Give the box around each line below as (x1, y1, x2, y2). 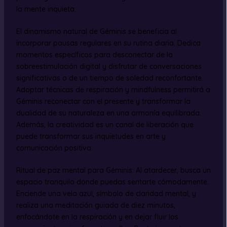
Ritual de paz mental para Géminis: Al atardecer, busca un (16, 165, 211, 175)
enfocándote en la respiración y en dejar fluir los (16, 212, 178, 221)
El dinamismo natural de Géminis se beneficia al (16, 26, 177, 36)
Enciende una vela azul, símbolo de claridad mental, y (16, 188, 196, 198)
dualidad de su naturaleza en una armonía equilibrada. (16, 108, 201, 118)
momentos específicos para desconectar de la (16, 50, 173, 59)
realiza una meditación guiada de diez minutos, (16, 200, 175, 210)
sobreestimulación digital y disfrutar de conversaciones (16, 61, 202, 71)
